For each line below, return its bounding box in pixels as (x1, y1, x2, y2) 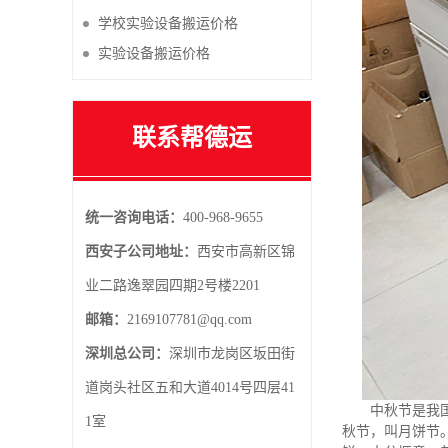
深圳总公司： (85, 346, 169, 361)
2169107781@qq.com (127, 312, 252, 327)
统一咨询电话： (85, 210, 183, 225)
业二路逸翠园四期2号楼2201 (85, 278, 260, 293)
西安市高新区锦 (197, 244, 295, 259)
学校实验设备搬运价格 (98, 16, 238, 31)
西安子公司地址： (85, 244, 197, 259)
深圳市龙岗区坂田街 (169, 346, 295, 361)
